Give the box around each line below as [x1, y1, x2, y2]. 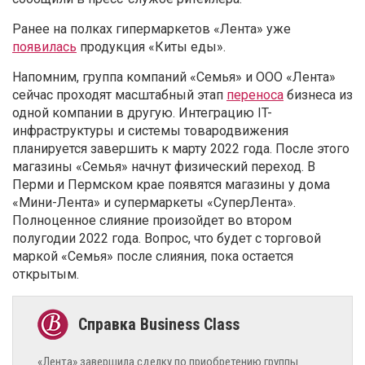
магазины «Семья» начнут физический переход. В [12, 159, 315, 175]
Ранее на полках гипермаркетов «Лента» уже [12, 21, 291, 37]
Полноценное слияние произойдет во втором [12, 213, 292, 229]
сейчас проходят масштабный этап [12, 87, 226, 103]
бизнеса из [284, 87, 353, 103]
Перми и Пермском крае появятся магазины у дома [12, 177, 330, 193]
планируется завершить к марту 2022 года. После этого [12, 141, 350, 157]
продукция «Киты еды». [77, 39, 226, 55]
